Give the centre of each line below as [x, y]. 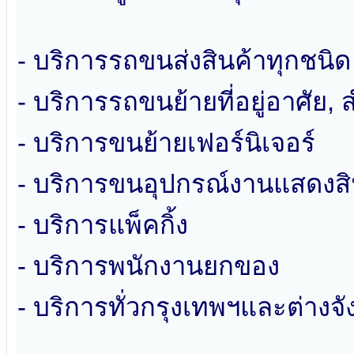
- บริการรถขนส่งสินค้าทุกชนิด [184, 61]
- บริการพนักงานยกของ [149, 266]
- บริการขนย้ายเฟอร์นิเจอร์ [166, 143]
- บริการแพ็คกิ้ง [103, 225]
